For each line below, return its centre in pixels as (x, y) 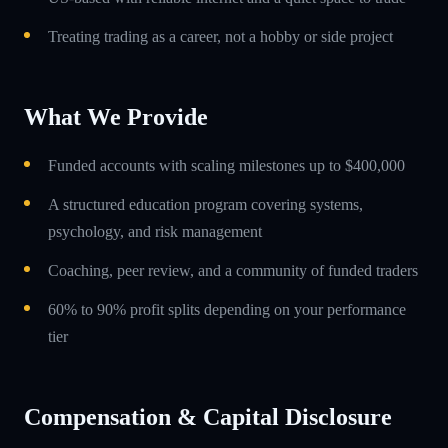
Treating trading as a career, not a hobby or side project (220, 36)
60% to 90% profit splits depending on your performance (227, 309)
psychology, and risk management (155, 231)
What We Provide (116, 116)
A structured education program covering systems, (205, 204)
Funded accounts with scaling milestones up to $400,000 (226, 165)
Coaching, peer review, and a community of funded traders (233, 270)
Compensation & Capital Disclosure (208, 416)
